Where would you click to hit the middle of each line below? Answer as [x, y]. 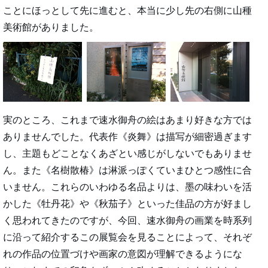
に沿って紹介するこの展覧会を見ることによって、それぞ [127, 237]
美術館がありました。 [51, 28]
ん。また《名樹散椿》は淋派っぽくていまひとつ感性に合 [127, 170]
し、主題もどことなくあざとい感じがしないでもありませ [127, 154]
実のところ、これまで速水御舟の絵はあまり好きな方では [127, 120]
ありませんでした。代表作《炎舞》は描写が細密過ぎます [127, 137]
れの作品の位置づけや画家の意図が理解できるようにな [123, 254]
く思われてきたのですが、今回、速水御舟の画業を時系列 [127, 221]
